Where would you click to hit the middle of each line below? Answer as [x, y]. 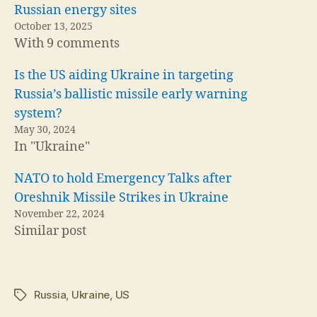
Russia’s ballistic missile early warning [131, 94]
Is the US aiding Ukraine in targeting [124, 75]
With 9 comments [67, 44]
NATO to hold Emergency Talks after [123, 179]
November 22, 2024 [59, 214]
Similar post [50, 231]
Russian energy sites [75, 10]
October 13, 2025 [53, 27]
